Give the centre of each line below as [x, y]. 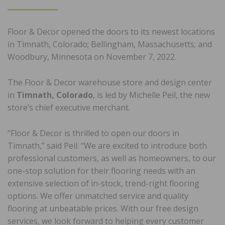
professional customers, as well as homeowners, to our [112, 158]
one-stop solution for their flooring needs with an [101, 171]
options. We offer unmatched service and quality [98, 196]
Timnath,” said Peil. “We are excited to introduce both [107, 146]
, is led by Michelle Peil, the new [151, 95]
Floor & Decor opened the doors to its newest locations [111, 32]
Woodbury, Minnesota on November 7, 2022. [92, 57]
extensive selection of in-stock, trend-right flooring [103, 184]
